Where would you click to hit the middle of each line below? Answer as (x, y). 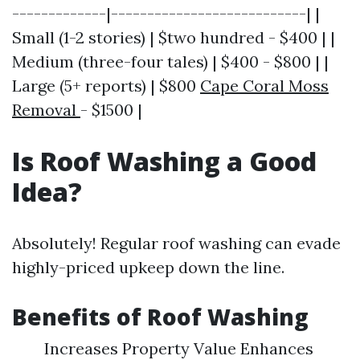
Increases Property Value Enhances (179, 348)
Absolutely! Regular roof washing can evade (176, 243)
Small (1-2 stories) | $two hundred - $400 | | (174, 37)
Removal (46, 110)
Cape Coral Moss (264, 86)
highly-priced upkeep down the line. (148, 267)
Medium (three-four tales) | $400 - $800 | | (170, 61)
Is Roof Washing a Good (164, 161)
